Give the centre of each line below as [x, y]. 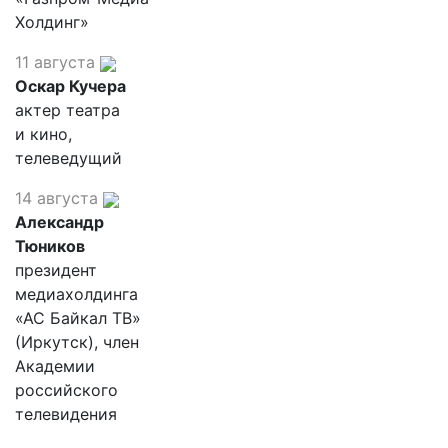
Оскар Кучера [70, 86]
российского [66, 390]
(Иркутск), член [77, 342]
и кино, [43, 134]
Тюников [50, 246]
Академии [55, 366]
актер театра [67, 110]
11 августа [55, 62]
